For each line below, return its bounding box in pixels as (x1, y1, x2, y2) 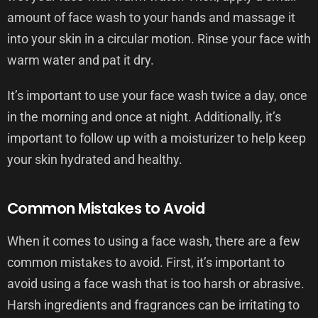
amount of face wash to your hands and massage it (7, 9, 295, 25)
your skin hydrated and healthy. (7, 151, 182, 167)
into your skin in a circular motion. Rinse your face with (7, 31, 311, 46)
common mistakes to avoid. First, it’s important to (7, 254, 285, 270)
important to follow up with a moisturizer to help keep (7, 130, 306, 146)
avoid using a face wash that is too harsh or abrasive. (7, 275, 305, 291)
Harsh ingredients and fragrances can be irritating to (7, 297, 300, 312)
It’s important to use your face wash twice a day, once (7, 87, 307, 103)
